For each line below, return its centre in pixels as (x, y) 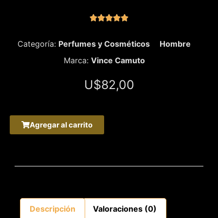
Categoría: (38, 44)
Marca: (77, 60)
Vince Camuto (118, 60)
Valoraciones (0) (125, 209)
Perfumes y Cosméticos (104, 44)
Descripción (53, 209)
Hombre (175, 44)
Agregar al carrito (61, 125)
